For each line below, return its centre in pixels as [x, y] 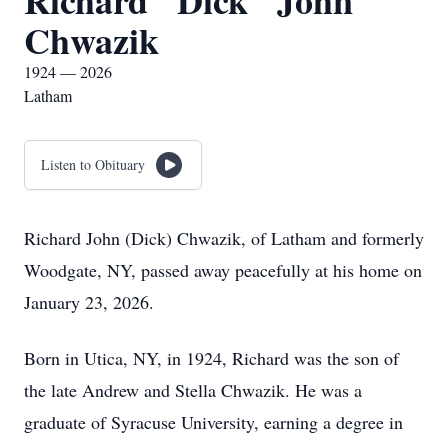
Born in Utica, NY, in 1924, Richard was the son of [211, 358]
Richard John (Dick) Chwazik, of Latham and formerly [224, 238]
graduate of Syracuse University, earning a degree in [213, 422]
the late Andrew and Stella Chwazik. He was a [193, 390]
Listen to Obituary [93, 164]
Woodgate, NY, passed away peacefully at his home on [223, 270]
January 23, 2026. [89, 302]
